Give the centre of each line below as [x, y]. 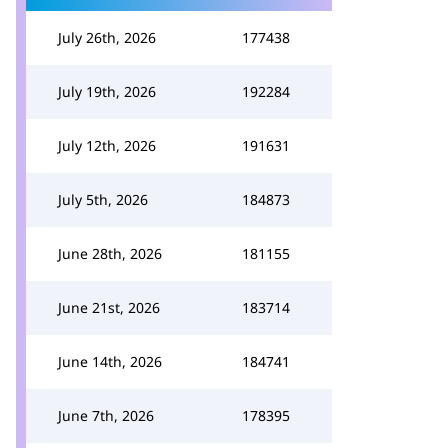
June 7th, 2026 [106, 415]
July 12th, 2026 [107, 145]
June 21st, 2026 [109, 307]
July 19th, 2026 [107, 91]
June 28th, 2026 [110, 253]
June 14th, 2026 [110, 361]
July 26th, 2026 [107, 37]
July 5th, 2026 [103, 199]
